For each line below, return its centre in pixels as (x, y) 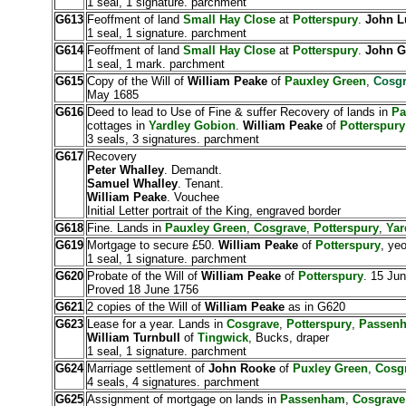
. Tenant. (200, 184)
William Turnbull (133, 338)
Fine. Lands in (126, 228)
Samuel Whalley (132, 184)
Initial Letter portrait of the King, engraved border (213, 211)
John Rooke (242, 368)
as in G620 (314, 307)
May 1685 (112, 95)
